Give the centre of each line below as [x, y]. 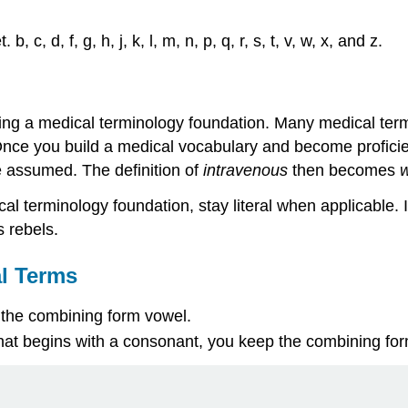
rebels [31, 230]
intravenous [245, 171]
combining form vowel [107, 316]
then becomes [344, 171]
